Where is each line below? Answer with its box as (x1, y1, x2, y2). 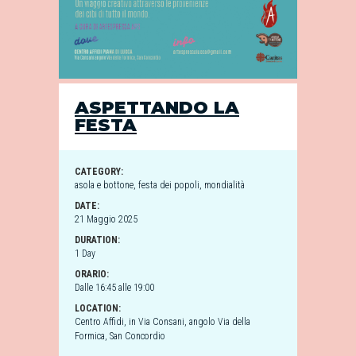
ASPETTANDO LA (75, 97, 239, 118)
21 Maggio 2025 (75, 214, 137, 225)
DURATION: (75, 234, 120, 246)
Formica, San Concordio (75, 331, 165, 342)
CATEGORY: (75, 166, 123, 177)
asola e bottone (75, 180, 133, 191)
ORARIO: (75, 269, 109, 280)
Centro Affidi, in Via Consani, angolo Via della (75, 316, 250, 327)
